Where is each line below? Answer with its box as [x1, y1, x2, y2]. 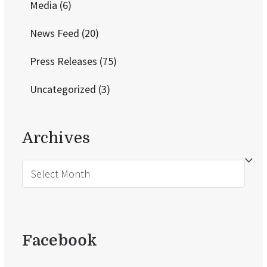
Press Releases [29, 54, 100, 68]
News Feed [29, 26, 82, 40]
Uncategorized [29, 82, 98, 96]
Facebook [22, 231, 98, 249]
